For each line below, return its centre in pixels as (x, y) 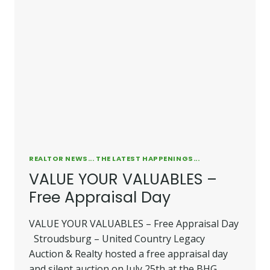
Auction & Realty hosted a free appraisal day (128, 253)
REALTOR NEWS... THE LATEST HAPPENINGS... (115, 158)
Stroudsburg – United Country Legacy (117, 238)
